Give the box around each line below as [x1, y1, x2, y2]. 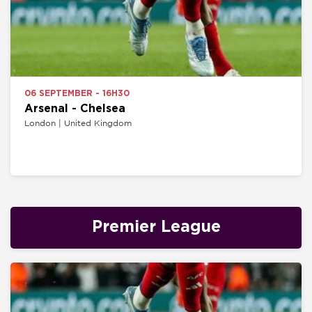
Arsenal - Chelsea [24, 102, 125, 114]
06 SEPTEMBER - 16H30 [24, 88, 130, 97]
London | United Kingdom [24, 118, 132, 127]
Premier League [91, 219, 221, 236]
